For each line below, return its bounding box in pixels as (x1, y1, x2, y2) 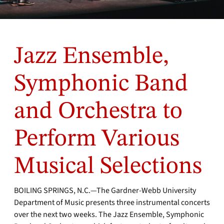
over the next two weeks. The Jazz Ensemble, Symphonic (14, 209, 204, 220)
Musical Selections (14, 154, 207, 178)
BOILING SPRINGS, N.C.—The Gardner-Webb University (14, 185, 196, 196)
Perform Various (14, 127, 179, 151)
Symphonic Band (14, 72, 188, 96)
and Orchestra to (14, 99, 182, 123)
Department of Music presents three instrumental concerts (14, 197, 210, 208)
